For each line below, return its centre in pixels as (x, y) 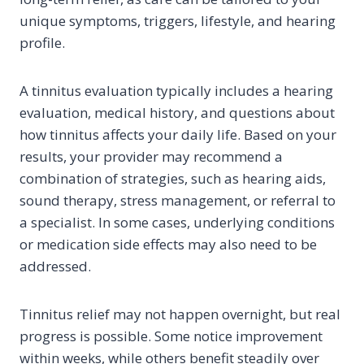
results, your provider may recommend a (151, 157)
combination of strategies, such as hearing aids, (173, 179)
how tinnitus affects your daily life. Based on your (178, 135)
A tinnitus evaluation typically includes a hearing (176, 91)
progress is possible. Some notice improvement (171, 336)
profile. (42, 43)
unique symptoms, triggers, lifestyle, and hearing (178, 21)
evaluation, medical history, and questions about (177, 113)
